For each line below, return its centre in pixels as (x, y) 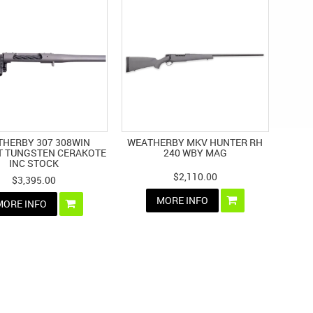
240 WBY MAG (195, 152)
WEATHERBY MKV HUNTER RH (195, 142)
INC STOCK (34, 163)
